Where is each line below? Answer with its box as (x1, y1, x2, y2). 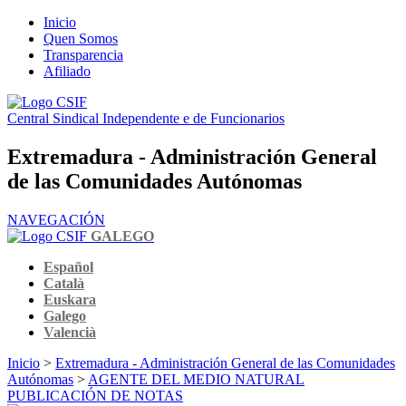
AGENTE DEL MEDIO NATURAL (88, 371, 304, 387)
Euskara (43, 291, 96, 307)
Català (43, 275, 84, 291)
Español (43, 258, 93, 275)
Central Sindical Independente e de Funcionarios (7, 111, 285, 126)
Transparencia (43, 47, 123, 63)
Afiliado (43, 63, 91, 79)
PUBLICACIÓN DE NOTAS (7, 387, 183, 403)
